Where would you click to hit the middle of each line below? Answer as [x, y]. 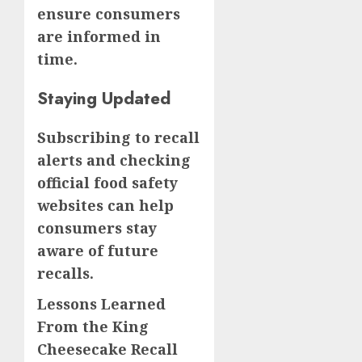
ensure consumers [109, 13]
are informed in [99, 36]
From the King [93, 326]
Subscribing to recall [118, 137]
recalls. [65, 273]
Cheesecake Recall [107, 349]
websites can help [105, 205]
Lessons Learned [101, 303]
